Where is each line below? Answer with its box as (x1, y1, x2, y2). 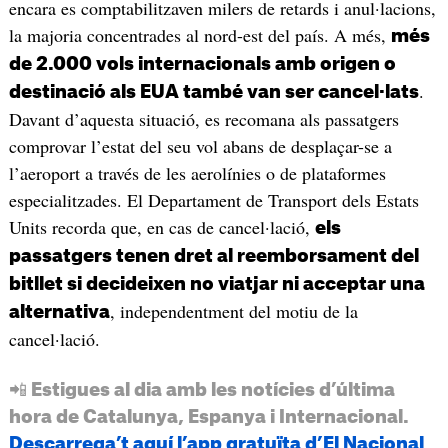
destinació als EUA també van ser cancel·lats (8, 83, 419, 102)
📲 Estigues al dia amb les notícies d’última (8, 381, 395, 400)
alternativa (8, 303, 110, 322)
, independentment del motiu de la (109, 299, 358, 324)
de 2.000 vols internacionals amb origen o (8, 55, 396, 74)
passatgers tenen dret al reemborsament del (8, 247, 419, 266)
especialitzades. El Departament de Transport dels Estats (8, 188, 419, 213)
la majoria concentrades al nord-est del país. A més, (8, 23, 391, 48)
